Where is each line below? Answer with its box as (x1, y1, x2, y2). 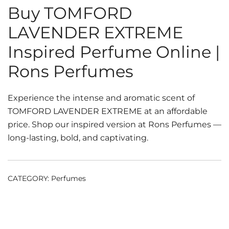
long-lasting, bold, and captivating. (8, 133, 148, 143)
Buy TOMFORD (8, 3, 132, 23)
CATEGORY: (8, 174, 51, 183)
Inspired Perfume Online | (8, 42, 220, 62)
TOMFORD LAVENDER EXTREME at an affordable (8, 106, 208, 116)
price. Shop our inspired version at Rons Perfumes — (8, 120, 221, 129)
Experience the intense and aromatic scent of (8, 93, 195, 103)
